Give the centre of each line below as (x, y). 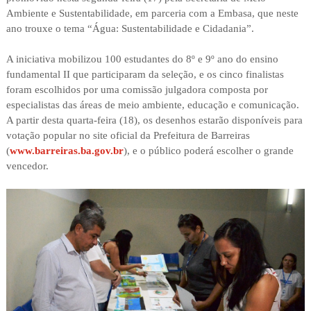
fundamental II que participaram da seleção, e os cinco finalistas (145, 74)
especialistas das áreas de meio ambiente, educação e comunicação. (152, 104)
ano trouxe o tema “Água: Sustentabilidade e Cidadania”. (130, 28)
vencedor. (27, 166)
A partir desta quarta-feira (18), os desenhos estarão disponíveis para (154, 120)
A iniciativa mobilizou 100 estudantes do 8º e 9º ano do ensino (142, 59)
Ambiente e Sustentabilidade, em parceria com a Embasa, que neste (152, 13)
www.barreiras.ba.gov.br (66, 150)
